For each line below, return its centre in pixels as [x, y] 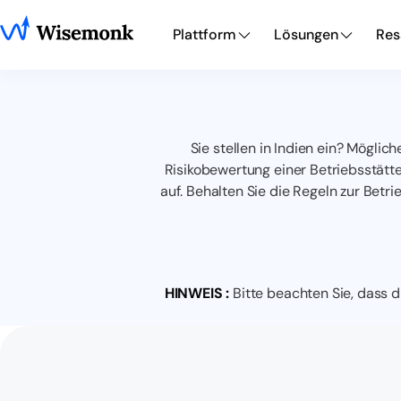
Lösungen [306, 34]
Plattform [204, 34]
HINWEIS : [197, 293]
